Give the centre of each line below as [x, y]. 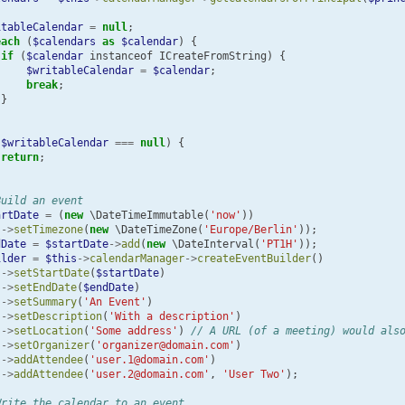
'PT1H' [279, 244]
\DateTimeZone [155, 229]
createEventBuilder [254, 258]
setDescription [57, 316]
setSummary [45, 301]
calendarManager [137, 258]
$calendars [64, 41]
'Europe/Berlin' [250, 229]
